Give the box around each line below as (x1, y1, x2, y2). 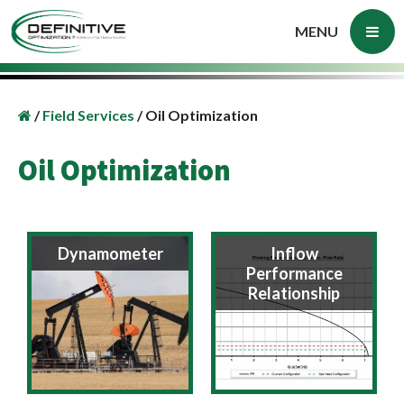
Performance (245, 263, 343, 283)
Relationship (248, 283, 340, 303)
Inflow (270, 243, 318, 263)
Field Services (42, 106, 137, 124)
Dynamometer (57, 243, 163, 263)
